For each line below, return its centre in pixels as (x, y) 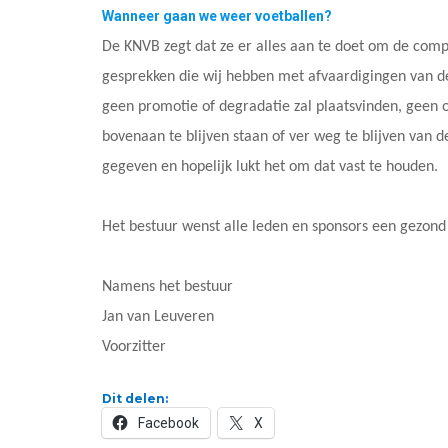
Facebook (168, 423)
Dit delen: (135, 399)
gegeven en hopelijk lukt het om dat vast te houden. (270, 167)
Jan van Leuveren (158, 317)
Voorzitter (134, 347)
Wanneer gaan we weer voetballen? (217, 16)
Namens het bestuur (167, 287)
